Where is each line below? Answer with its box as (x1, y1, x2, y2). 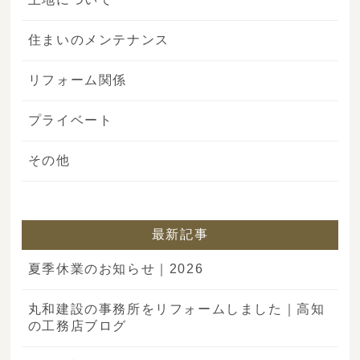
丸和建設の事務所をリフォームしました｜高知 (27, 301, 325, 316)
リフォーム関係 (27, 72, 127, 87)
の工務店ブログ (27, 318, 127, 333)
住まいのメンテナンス (27, 32, 170, 47)
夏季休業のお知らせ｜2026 (27, 261, 204, 276)
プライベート (27, 112, 113, 127)
